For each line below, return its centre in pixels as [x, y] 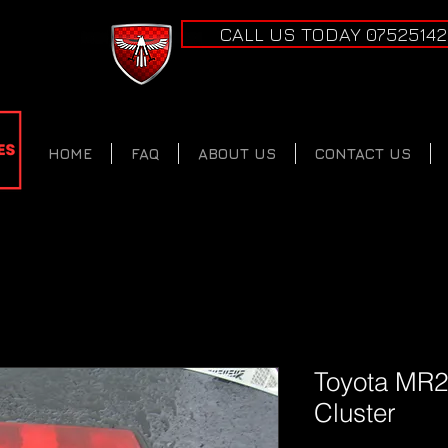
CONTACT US [363, 153]
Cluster [355, 413]
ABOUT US [237, 153]
